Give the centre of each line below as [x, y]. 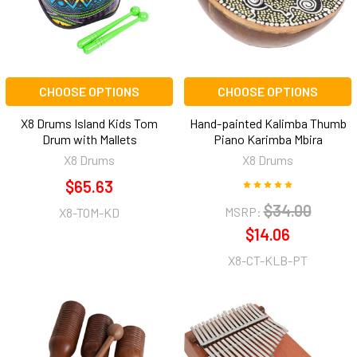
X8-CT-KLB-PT [268, 261]
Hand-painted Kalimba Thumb [268, 124]
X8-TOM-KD [89, 213]
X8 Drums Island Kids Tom [89, 124]
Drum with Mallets [89, 139]
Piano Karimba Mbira [268, 139]
